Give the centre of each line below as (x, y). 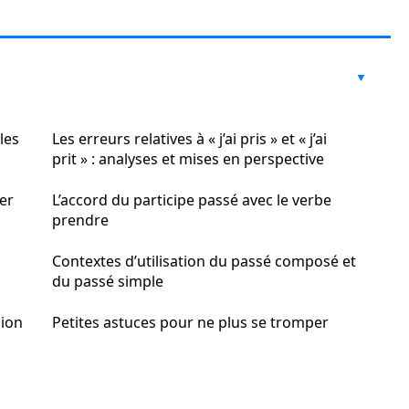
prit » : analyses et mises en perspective (188, 159)
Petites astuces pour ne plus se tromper (190, 322)
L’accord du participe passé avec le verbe (192, 200)
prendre (80, 220)
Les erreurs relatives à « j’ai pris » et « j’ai (189, 139)
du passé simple (108, 281)
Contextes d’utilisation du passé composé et (204, 261)
